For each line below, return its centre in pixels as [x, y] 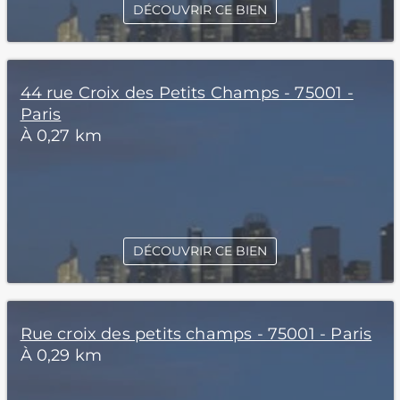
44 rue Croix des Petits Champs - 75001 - [187, 93]
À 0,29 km [61, 355]
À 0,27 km [61, 136]
